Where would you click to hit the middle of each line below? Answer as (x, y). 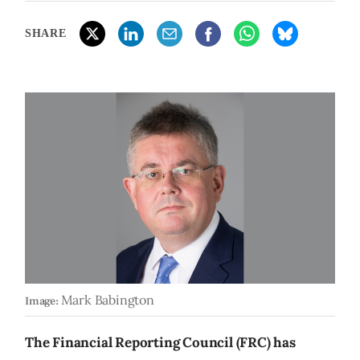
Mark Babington (107, 300)
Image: (42, 301)
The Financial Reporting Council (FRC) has (160, 343)
